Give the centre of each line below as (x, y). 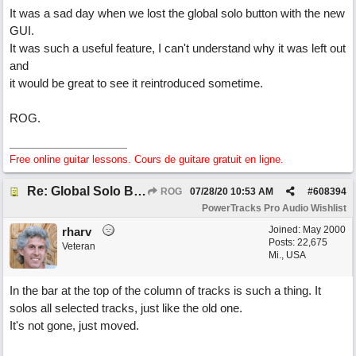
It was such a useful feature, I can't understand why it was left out (178, 48)
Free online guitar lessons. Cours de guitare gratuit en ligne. (147, 159)
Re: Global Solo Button (140, 191)
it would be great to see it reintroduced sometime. (136, 83)
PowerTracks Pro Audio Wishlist (274, 208)
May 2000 (324, 230)
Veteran (79, 246)
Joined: (286, 230)
